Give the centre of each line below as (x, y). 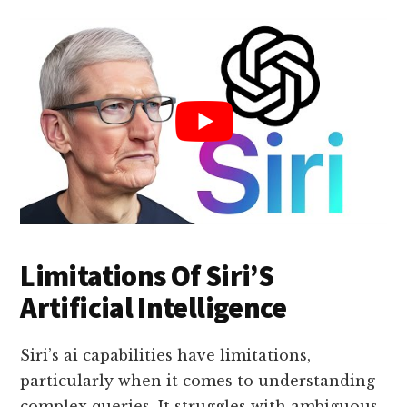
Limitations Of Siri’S (147, 276)
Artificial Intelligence (154, 308)
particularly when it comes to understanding (198, 380)
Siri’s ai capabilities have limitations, (166, 355)
